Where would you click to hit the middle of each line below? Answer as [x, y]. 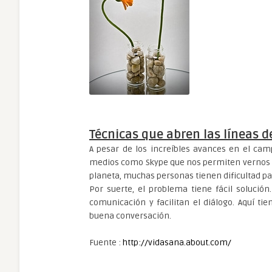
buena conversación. [130, 216]
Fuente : [106, 243]
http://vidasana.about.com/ [177, 243]
